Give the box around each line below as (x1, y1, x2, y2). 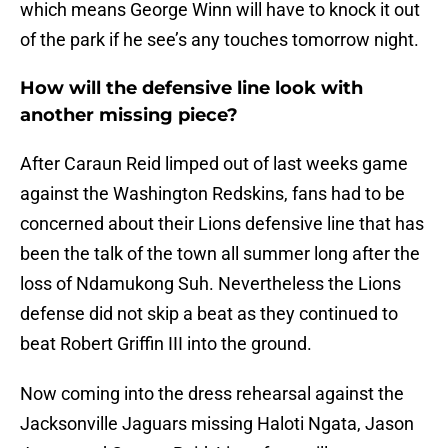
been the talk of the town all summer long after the (20, 243, 420, 265)
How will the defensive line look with (20, 77, 363, 100)
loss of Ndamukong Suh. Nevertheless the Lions (20, 273, 401, 295)
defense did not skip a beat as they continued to (20, 303, 398, 325)
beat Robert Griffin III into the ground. (20, 333, 312, 355)
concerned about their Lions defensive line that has (20, 213, 424, 235)
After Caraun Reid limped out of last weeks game (20, 153, 408, 175)
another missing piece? (20, 104, 238, 127)
